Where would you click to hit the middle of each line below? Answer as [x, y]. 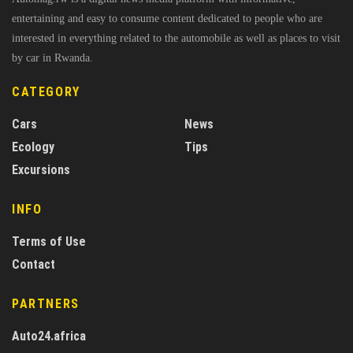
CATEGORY [46, 91]
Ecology [33, 147]
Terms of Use [49, 241]
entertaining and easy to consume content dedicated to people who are [167, 18]
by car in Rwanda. [52, 58]
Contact [33, 264]
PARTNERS [46, 303]
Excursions [41, 169]
